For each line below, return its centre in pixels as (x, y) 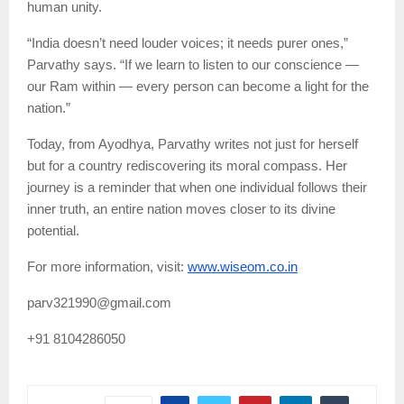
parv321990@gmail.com (99, 303)
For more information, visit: (106, 266)
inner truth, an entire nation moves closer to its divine (181, 209)
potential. (53, 230)
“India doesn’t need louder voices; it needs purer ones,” (188, 43)
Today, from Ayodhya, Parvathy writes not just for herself (193, 144)
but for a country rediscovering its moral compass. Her (187, 165)
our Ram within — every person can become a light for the (198, 86)
